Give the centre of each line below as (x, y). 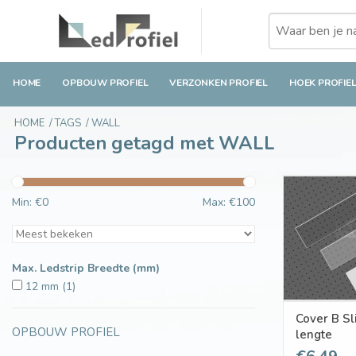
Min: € (27, 203)
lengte (314, 334)
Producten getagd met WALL (145, 143)
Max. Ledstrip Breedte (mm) (86, 269)
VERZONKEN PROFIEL (219, 83)
